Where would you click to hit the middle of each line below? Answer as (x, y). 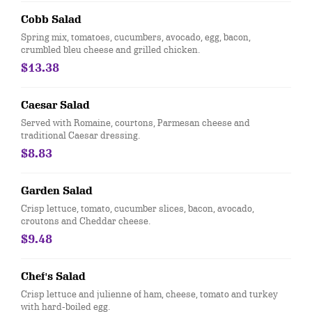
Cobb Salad (51, 19)
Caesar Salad (55, 105)
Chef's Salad (53, 276)
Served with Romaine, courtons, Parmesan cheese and (135, 123)
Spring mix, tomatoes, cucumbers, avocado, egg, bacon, (136, 37)
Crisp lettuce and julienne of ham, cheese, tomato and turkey (149, 294)
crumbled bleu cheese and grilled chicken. (110, 49)
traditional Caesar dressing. (80, 135)
